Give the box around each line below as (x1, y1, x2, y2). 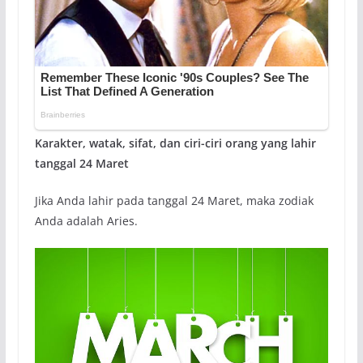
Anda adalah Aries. (34, 212, 138, 228)
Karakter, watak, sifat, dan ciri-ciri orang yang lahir (34, 135, 316, 151)
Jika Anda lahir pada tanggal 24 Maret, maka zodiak (34, 192, 314, 208)
